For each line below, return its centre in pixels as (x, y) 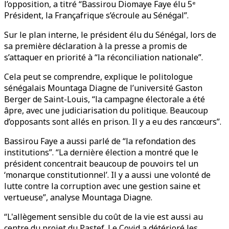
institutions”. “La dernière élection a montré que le (101, 152)
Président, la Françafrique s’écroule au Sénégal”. (96, 15)
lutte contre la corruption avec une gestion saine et (102, 186)
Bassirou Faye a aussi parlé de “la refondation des (100, 141)
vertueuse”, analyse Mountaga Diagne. (78, 197)
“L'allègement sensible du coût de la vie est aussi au (104, 217)
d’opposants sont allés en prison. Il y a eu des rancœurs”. (113, 122)
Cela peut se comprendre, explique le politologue (98, 77)
